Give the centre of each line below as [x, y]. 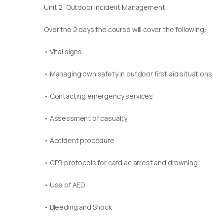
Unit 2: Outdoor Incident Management [105, 7]
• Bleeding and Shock [78, 207]
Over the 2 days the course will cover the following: [125, 29]
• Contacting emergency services [99, 96]
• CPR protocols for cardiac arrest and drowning [121, 163]
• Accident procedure [79, 140]
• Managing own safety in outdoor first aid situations [128, 74]
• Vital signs [63, 52]
